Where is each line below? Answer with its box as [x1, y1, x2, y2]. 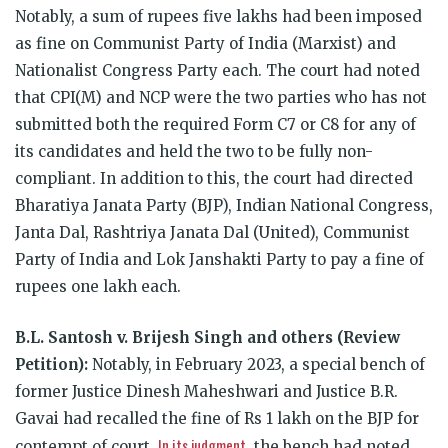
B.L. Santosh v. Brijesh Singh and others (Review [15, 327, 400, 347]
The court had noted [266, 60, 420, 80]
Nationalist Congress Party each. [15, 60, 266, 80]
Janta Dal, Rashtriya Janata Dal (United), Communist [15, 222, 410, 242]
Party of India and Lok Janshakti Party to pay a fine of [15, 249, 424, 269]
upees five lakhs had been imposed [154, 6, 422, 26]
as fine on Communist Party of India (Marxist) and [15, 33, 396, 53]
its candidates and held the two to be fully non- [15, 141, 373, 161]
